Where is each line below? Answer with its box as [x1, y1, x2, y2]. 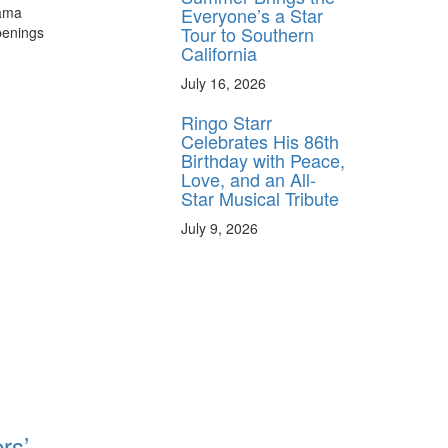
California [181, 39, 257, 66]
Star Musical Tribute [181, 184, 339, 211]
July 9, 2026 [181, 217, 258, 238]
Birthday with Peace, [181, 146, 345, 173]
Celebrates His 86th [181, 127, 339, 154]
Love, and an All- [181, 165, 316, 192]
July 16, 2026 [181, 72, 266, 93]
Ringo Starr [181, 108, 272, 135]
